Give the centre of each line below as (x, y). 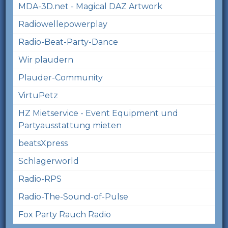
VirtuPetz (38, 95)
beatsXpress (43, 143)
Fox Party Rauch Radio (65, 214)
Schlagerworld (49, 161)
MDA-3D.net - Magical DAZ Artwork (91, 6)
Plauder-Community (61, 77)
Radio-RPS (40, 179)
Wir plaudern (46, 60)
